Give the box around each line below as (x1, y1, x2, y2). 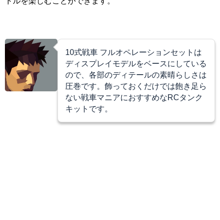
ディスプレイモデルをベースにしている (65, 59, 207, 67)
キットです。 (65, 104, 112, 112)
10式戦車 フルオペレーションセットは (65, 48, 202, 56)
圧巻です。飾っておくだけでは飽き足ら (65, 82, 207, 90)
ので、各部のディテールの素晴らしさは (65, 70, 207, 79)
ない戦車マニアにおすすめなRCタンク (65, 93, 203, 101)
